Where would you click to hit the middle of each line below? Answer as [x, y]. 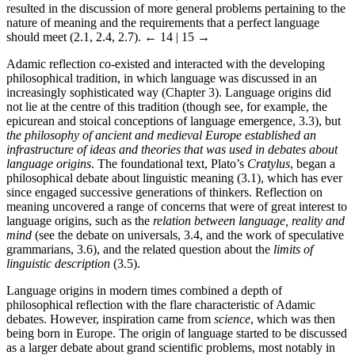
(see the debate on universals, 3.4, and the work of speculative [188, 235]
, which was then [293, 319]
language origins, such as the [80, 220]
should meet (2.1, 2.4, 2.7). [75, 36]
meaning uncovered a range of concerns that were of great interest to [177, 206]
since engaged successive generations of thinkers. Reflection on [164, 192]
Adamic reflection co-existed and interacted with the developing [166, 63]
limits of [293, 249]
